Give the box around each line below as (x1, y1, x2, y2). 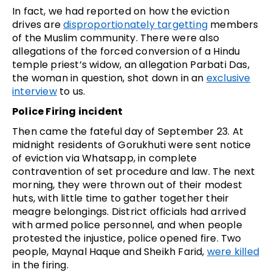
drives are (12, 17, 64, 32)
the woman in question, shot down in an (12, 70, 206, 85)
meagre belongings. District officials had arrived (12, 204, 246, 219)
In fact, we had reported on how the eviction (12, 4, 229, 18)
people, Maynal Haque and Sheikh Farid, (12, 244, 207, 259)
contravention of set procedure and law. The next (12, 164, 256, 178)
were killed (206, 244, 260, 259)
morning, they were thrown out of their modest (12, 177, 243, 192)
